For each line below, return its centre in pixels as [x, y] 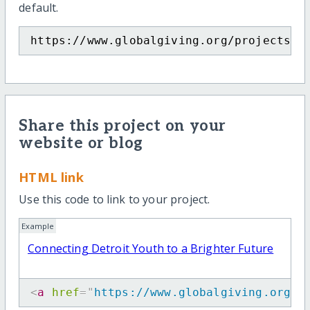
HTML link [51, 176]
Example [38, 226]
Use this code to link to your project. [115, 200]
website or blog [81, 144]
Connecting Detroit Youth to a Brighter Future [151, 249]
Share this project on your [122, 127]
